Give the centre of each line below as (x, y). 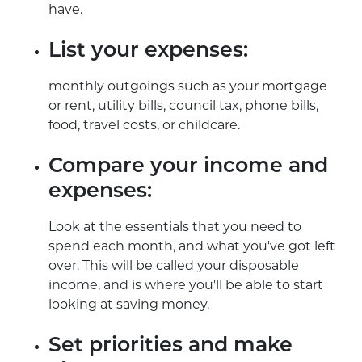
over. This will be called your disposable (174, 265)
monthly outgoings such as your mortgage (188, 86)
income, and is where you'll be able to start (186, 284)
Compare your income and (188, 166)
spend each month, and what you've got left (192, 246)
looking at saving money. (129, 304)
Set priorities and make (170, 346)
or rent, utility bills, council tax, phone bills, (183, 105)
